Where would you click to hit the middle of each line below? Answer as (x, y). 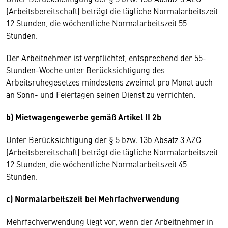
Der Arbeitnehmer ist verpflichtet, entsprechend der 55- (106, 58)
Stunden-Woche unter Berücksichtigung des (85, 70)
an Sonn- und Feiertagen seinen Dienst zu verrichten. (102, 94)
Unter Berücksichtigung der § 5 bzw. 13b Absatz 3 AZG (104, 139)
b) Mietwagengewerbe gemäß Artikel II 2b (84, 117)
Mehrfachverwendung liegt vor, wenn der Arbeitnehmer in (110, 221)
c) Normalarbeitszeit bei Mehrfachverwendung (94, 199)
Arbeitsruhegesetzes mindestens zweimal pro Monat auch (109, 82)
